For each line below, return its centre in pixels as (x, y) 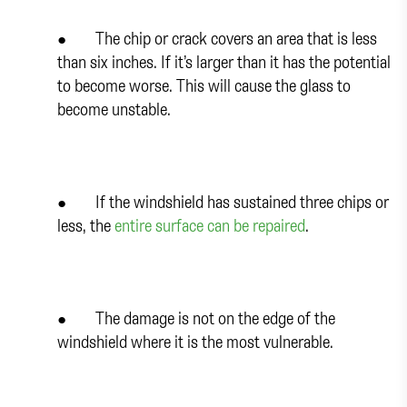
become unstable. (114, 108)
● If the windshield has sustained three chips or (223, 201)
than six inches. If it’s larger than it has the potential (224, 61)
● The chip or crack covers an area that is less (217, 37)
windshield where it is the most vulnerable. (195, 341)
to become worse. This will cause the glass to (204, 84)
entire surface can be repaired (210, 224)
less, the (86, 224)
